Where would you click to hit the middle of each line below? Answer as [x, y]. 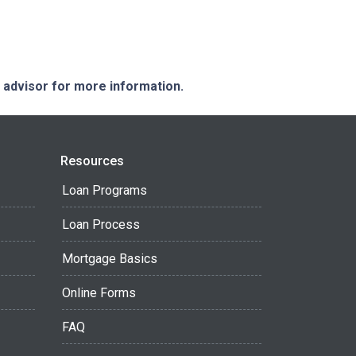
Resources [92, 161]
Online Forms [99, 293]
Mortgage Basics [110, 259]
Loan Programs [104, 190]
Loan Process [101, 224]
